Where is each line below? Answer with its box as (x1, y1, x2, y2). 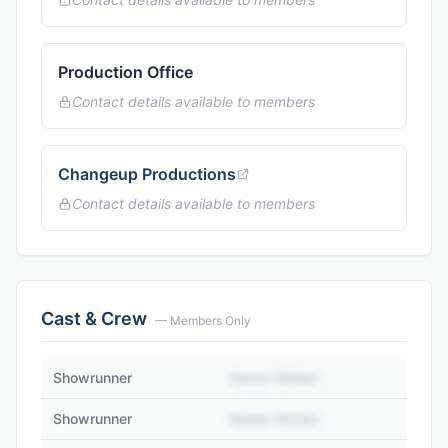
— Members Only (155, 313, 251, 328)
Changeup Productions (58, 164, 236, 184)
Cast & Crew (41, 308, 147, 329)
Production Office (58, 62, 193, 82)
